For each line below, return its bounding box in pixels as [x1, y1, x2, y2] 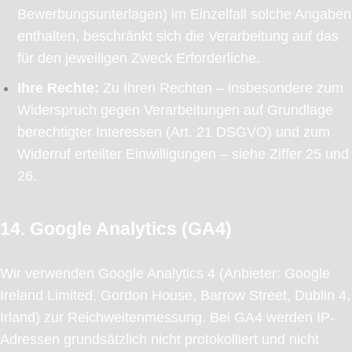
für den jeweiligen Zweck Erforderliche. [16, 49, 260, 66]
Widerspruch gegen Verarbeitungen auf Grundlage [16, 102, 333, 119]
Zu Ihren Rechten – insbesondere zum [98, 80, 343, 97]
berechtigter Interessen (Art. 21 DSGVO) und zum [16, 124, 330, 141]
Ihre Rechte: [16, 80, 99, 97]
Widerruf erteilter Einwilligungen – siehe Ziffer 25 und [16, 146, 349, 163]
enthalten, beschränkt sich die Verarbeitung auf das [16, 27, 339, 44]
